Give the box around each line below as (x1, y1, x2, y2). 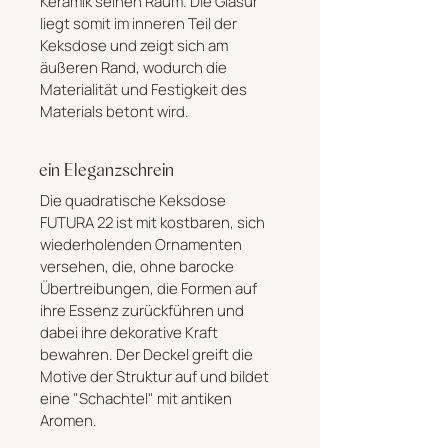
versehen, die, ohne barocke (39, 255, 234, 277)
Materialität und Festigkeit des (39, 78, 247, 100)
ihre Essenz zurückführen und (39, 299, 244, 321)
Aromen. (39, 409, 97, 431)
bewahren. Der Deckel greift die (39, 343, 253, 365)
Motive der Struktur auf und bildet (39, 365, 269, 387)
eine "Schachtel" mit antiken (39, 387, 232, 409)
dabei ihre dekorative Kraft (39, 321, 218, 343)
